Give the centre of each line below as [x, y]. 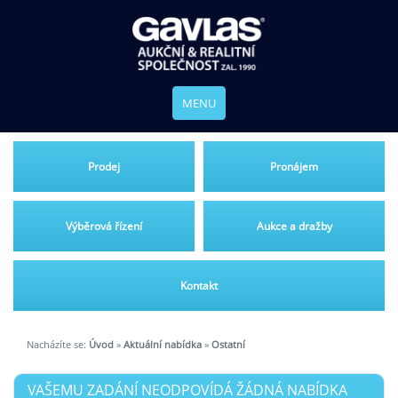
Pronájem [294, 167]
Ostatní [228, 344]
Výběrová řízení [104, 226]
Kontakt [199, 286]
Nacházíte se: [58, 344]
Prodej [104, 167]
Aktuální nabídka [163, 344]
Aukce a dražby [294, 226]
